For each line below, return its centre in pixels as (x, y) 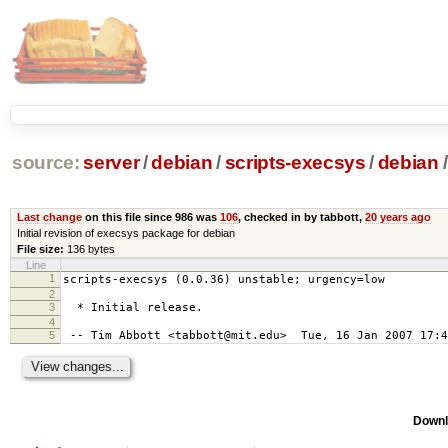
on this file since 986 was (150, 216)
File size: (40, 248)
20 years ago (397, 216)
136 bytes (90, 248)
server (111, 163)
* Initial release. (133, 307)
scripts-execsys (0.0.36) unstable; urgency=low (224, 279)
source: (45, 163)
